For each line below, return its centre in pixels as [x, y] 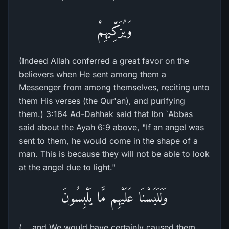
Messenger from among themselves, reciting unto [114, 87]
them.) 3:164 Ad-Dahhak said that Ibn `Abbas [106, 114]
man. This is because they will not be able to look [114, 154]
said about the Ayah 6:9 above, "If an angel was [111, 127]
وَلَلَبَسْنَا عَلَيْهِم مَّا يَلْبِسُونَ [114, 197]
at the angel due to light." [67, 167]
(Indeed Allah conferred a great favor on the [104, 61]
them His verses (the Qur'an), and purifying [102, 101]
